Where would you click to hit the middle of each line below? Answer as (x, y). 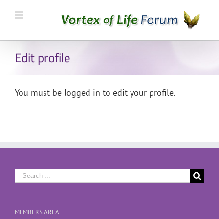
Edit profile (43, 57)
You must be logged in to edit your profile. (95, 93)
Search (27, 174)
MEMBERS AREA (37, 212)
